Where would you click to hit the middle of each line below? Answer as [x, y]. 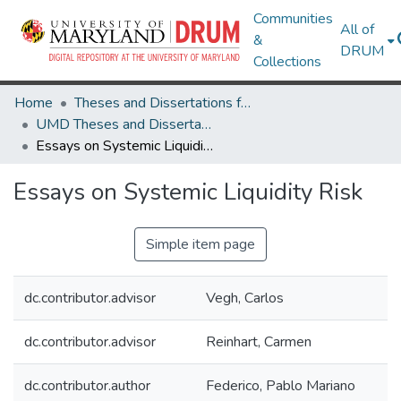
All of [358, 30]
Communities [294, 19]
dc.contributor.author [87, 386]
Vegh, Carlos [245, 298]
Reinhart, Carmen [259, 342]
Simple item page [200, 244]
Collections [288, 62]
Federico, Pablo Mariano [281, 386]
